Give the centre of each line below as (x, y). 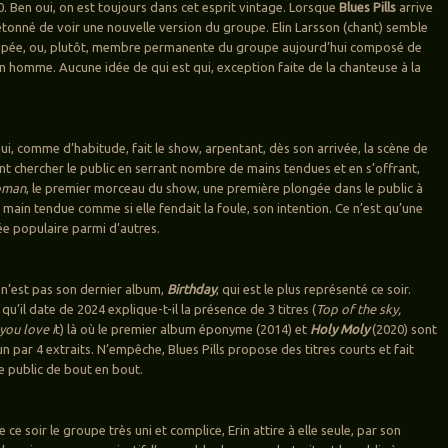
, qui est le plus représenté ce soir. (314, 288)
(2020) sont (403, 328)
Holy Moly (340, 328)
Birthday (192, 288)
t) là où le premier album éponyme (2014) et (183, 328)
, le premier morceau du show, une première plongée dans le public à (225, 187)
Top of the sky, (359, 308)
